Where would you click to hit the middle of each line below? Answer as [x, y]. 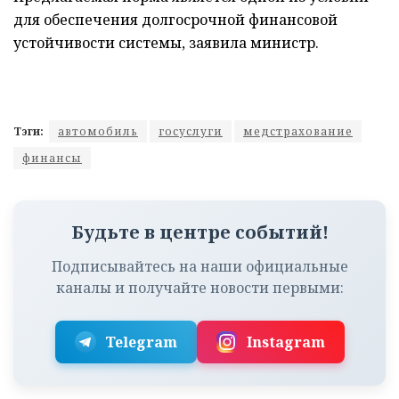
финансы [52, 159]
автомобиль [98, 132]
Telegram [141, 342]
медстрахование [298, 132]
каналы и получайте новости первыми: [199, 288]
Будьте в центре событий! [199, 232]
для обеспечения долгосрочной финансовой [175, 20]
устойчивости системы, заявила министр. [166, 43]
